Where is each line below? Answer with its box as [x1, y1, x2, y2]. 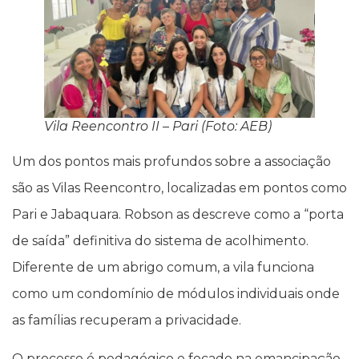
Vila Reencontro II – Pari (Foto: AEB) [44, 119, 272, 135]
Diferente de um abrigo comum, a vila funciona [12, 260, 314, 276]
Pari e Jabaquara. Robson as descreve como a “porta [12, 207, 344, 223]
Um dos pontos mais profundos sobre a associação [12, 154, 331, 170]
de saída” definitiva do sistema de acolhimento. [12, 233, 309, 249]
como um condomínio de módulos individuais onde [12, 286, 340, 302]
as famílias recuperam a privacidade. [12, 313, 241, 329]
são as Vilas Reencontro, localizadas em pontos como [12, 180, 347, 196]
